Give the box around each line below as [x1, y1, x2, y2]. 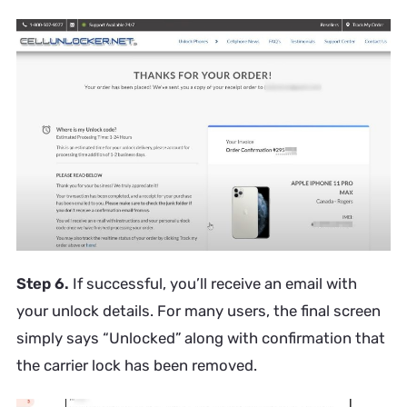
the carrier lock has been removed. [15, 356, 257, 375]
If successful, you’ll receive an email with [68, 274, 357, 293]
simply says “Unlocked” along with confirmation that [15, 329, 385, 348]
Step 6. [15, 274, 69, 293]
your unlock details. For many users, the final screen [15, 302, 381, 321]
